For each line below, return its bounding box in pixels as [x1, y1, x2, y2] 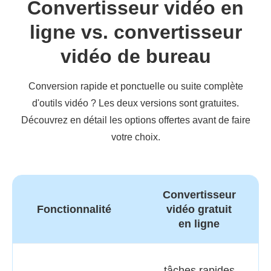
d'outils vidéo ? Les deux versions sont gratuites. [32, 98, 239, 109]
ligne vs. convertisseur [29, 21, 242, 44]
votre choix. [111, 132, 160, 143]
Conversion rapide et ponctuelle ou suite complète [28, 81, 243, 92]
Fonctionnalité [37, 203, 111, 216]
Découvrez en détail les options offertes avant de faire [21, 115, 250, 126]
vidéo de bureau [60, 45, 211, 68]
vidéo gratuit [166, 203, 232, 216]
